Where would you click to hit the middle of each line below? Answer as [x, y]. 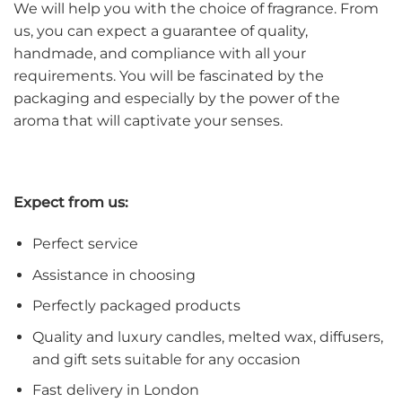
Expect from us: [71, 203]
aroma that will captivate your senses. [150, 120]
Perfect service [85, 243]
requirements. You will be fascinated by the [169, 75]
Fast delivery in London [117, 390]
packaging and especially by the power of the [177, 98]
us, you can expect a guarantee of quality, [161, 31]
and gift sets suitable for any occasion [168, 359]
